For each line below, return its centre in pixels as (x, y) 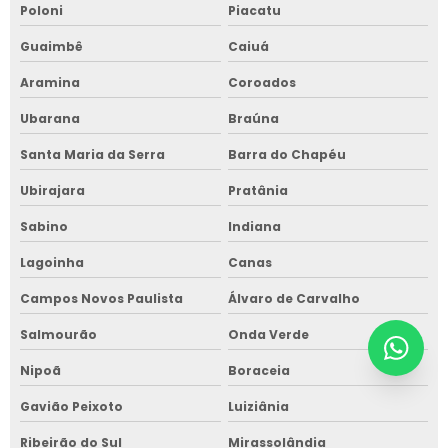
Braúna (253, 118)
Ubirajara (52, 190)
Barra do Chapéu (286, 154)
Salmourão (58, 334)
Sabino (44, 226)
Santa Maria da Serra (92, 154)
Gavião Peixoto (71, 406)
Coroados (261, 82)
